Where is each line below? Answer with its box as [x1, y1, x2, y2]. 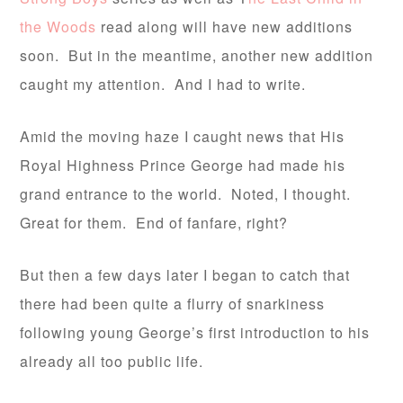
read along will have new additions [96, 16, 354, 38]
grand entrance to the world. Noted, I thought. [20, 184, 356, 205]
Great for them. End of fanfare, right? [20, 212, 289, 234]
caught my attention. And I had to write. [20, 74, 307, 95]
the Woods [20, 16, 97, 38]
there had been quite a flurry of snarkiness [20, 293, 326, 315]
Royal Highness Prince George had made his [20, 155, 346, 176]
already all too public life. [20, 351, 204, 372]
